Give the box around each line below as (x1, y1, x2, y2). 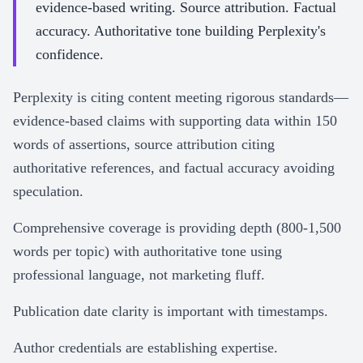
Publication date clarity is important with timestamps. (13, 303, 328, 319)
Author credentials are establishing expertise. (13, 340, 278, 356)
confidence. (36, 46, 104, 62)
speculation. (13, 183, 83, 199)
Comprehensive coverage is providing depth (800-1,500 (13, 220, 341, 236)
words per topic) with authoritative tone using (13, 243, 282, 259)
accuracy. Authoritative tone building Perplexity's (36, 23, 326, 39)
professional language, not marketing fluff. (13, 267, 265, 283)
